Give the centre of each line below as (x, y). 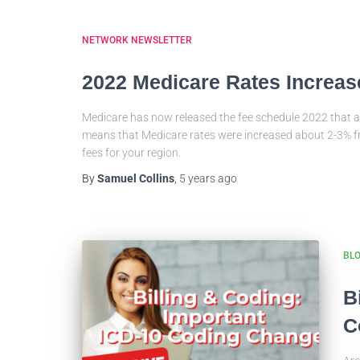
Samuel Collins (136, 178)
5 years (197, 178)
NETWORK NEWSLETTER (137, 40)
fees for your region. (131, 153)
